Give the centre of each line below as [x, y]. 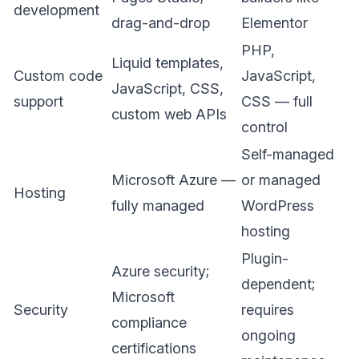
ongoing [268, 335]
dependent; [278, 284]
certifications [154, 348]
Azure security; [160, 271]
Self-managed [288, 154]
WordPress [278, 206]
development [56, 10]
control [264, 127]
